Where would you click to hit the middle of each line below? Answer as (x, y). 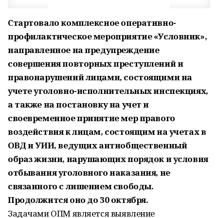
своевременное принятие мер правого (91, 118)
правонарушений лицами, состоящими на (100, 77)
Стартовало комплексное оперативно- (92, 23)
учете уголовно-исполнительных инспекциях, (108, 91)
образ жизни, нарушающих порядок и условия (108, 159)
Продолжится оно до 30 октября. (78, 200)
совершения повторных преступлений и (96, 64)
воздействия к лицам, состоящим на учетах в (107, 132)
